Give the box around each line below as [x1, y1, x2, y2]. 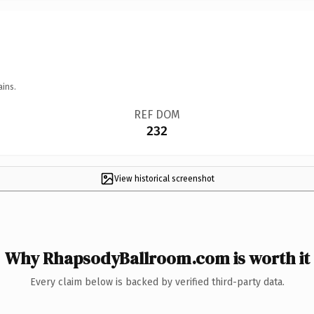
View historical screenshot [114, 173, 214, 184]
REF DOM [133, 107, 180, 121]
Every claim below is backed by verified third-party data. [29, 275, 285, 288]
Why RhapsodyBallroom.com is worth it [4, 246, 310, 270]
